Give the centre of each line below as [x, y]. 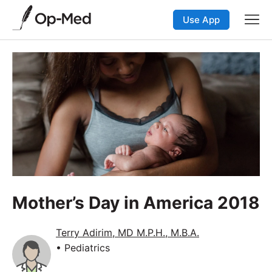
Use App [201, 19]
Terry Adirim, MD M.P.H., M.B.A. [127, 232]
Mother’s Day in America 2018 [136, 202]
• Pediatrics [83, 247]
